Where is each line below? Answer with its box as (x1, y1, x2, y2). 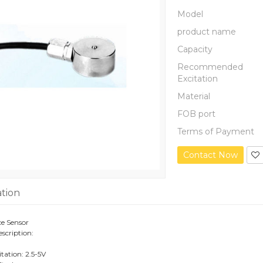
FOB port (177, 109, 216, 119)
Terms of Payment (177, 126, 255, 137)
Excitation (177, 73, 218, 84)
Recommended (177, 62, 244, 72)
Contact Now (183, 150, 238, 160)
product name (177, 26, 237, 37)
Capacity (177, 44, 213, 55)
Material (177, 91, 211, 102)
